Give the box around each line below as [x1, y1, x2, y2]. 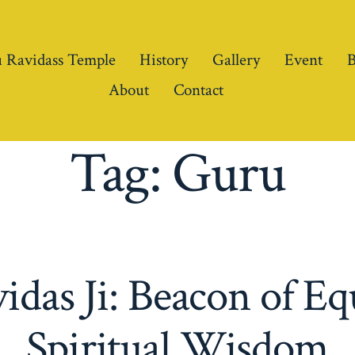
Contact [174, 78, 224, 101]
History [139, 48, 189, 71]
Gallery [212, 48, 261, 71]
